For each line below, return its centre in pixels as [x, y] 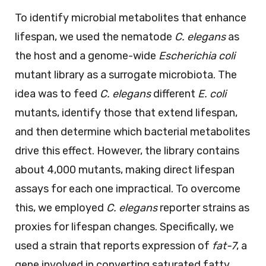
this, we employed [61, 208]
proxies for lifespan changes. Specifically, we [124, 227]
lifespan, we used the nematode [95, 37]
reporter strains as [203, 208]
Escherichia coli [197, 56]
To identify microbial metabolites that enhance [131, 18]
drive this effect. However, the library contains [127, 151]
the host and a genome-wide [87, 56]
